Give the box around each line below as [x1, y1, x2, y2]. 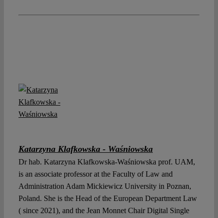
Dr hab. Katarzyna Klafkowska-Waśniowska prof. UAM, [18, 157, 195, 166]
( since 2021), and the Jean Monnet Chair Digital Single [18, 206, 189, 215]
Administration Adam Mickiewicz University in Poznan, [18, 182, 191, 190]
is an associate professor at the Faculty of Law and [18, 169, 173, 178]
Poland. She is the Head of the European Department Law [18, 194, 197, 202]
